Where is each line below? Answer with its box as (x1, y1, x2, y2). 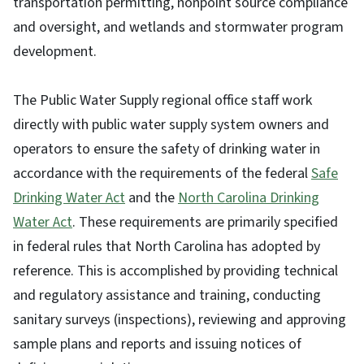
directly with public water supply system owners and (13, 115, 329, 136)
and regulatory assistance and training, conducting (13, 285, 321, 306)
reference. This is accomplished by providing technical (13, 261, 338, 282)
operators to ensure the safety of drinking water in (13, 139, 320, 160)
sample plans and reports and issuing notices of (13, 334, 301, 355)
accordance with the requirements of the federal (13, 163, 311, 184)
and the (125, 188, 178, 209)
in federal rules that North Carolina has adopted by (13, 236, 320, 258)
